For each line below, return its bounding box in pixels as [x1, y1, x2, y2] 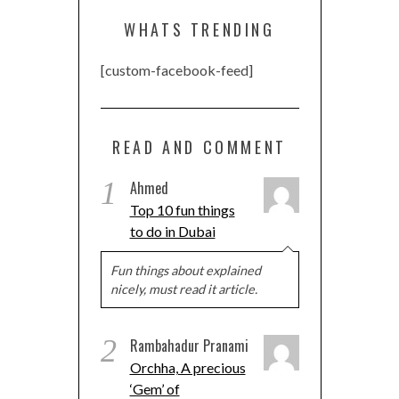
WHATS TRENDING [124, 18, 275, 42]
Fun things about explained [110, 263, 261, 279]
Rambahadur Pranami [129, 335, 248, 357]
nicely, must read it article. [110, 281, 257, 297]
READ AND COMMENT [112, 135, 287, 159]
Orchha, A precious [129, 359, 246, 377]
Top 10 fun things [129, 201, 235, 219]
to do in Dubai [129, 223, 216, 240]
